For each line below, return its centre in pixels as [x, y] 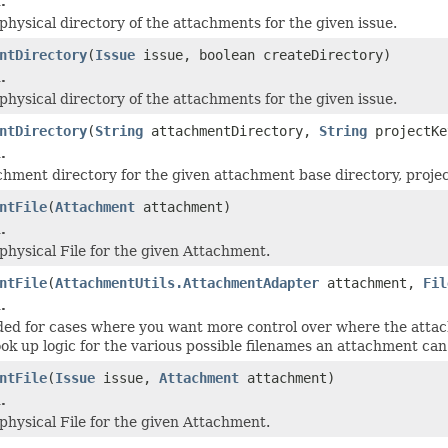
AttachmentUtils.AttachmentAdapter [187, 282]
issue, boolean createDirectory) [263, 54]
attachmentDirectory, [231, 130]
